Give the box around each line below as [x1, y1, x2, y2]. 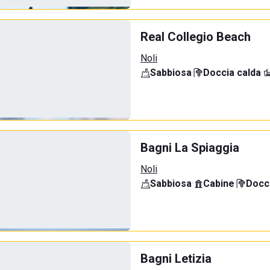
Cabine [203, 178, 234, 189]
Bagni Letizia [140, 251, 212, 266]
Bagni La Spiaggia [140, 140, 239, 155]
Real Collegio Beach [140, 30, 251, 44]
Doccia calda [203, 67, 261, 78]
